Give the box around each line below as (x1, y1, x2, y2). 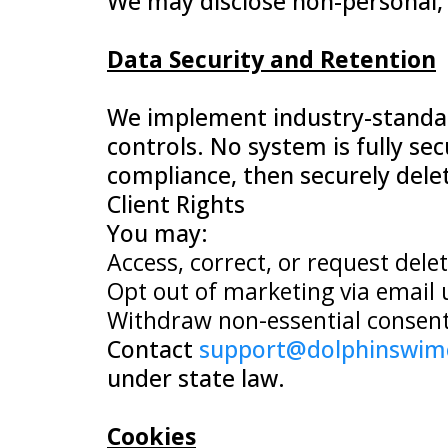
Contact (107, 333, 199, 365)
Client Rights (107, 188, 245, 220)
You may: (107, 217, 208, 249)
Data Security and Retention (107, 43, 436, 75)
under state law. (107, 362, 285, 394)
